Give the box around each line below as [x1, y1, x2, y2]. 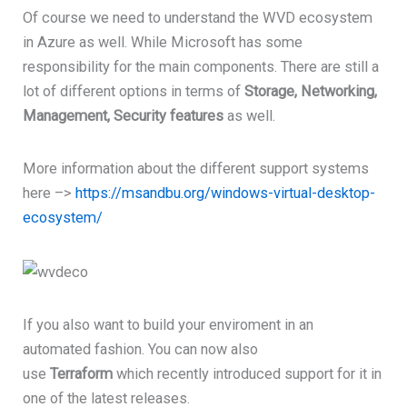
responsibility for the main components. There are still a [23, 57, 380, 75]
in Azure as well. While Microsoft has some [23, 33, 303, 51]
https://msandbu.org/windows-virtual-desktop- [75, 184, 376, 203]
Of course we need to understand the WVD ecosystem [23, 8, 373, 26]
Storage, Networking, [244, 82, 378, 100]
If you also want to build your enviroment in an [23, 316, 314, 334]
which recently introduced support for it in [116, 365, 382, 383]
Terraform [50, 365, 117, 383]
